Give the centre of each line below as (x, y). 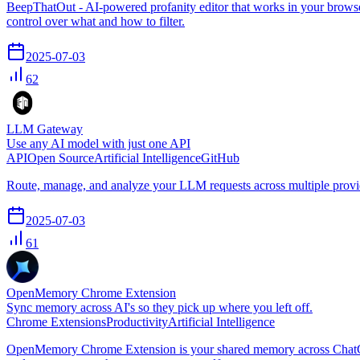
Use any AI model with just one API (98, 143)
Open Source (61, 157)
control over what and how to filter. (96, 21)
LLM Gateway (45, 129)
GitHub (220, 157)
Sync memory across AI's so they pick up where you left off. (160, 307)
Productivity (137, 321)
